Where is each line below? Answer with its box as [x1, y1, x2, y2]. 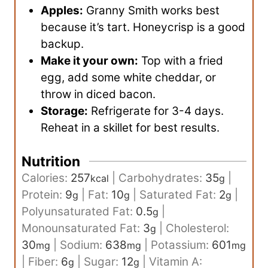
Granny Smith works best [83, 4, 220, 18]
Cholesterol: [166, 221, 229, 236]
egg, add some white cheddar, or [41, 71, 216, 85]
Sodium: [60, 238, 105, 252]
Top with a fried [138, 54, 223, 68]
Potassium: [151, 238, 212, 252]
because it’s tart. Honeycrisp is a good [41, 20, 245, 35]
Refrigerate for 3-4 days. [88, 104, 224, 118]
